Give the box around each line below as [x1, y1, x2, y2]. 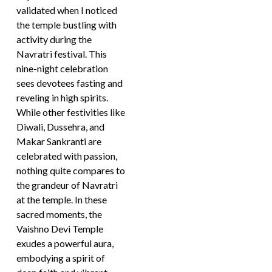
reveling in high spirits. [16, 92, 109, 103]
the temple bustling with [16, 19, 117, 30]
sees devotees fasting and [16, 77, 123, 89]
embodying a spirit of [16, 252, 106, 263]
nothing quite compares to [16, 165, 126, 176]
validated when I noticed [16, 4, 118, 16]
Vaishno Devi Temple [16, 223, 104, 234]
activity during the [16, 33, 92, 45]
